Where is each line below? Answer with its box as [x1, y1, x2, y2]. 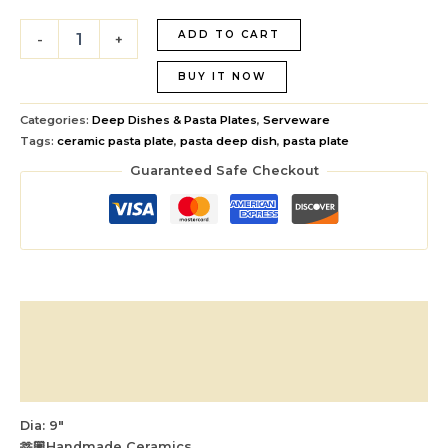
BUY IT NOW [177, 70, 266, 84]
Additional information [20, 343, 178, 359]
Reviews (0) [20, 377, 100, 393]
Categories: [20, 113, 92, 128]
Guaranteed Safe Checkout [129, 163, 319, 179]
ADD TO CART [177, 28, 280, 42]
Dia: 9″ [20, 417, 64, 433]
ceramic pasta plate [57, 134, 174, 149]
